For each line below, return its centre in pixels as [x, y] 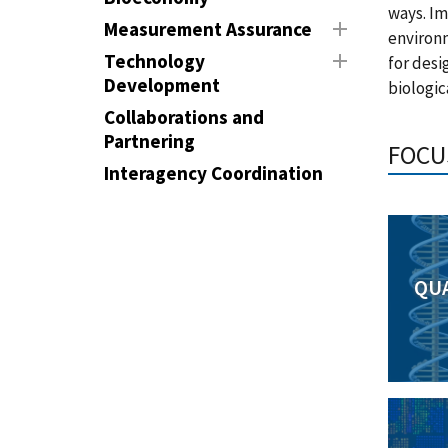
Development [162, 85]
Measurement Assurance [208, 29]
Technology [154, 61]
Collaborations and [184, 117]
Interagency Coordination [213, 173]
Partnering [149, 141]
